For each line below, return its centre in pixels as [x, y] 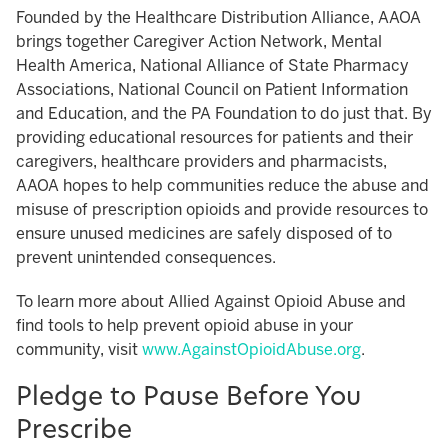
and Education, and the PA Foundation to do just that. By [224, 114]
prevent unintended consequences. [146, 258]
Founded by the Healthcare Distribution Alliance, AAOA [218, 18]
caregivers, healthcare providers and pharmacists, [201, 162]
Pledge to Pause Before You [188, 399]
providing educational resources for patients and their [214, 138]
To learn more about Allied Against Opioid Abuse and [211, 302]
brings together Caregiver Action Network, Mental [199, 42]
